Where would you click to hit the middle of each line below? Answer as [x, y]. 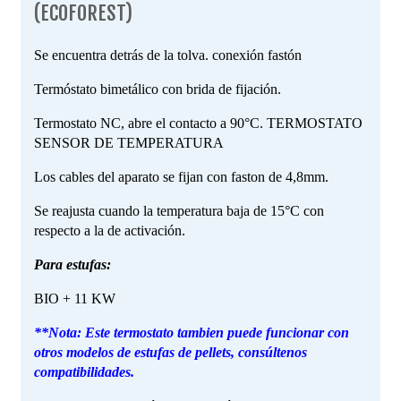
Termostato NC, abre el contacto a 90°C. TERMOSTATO [198, 124]
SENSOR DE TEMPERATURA [129, 143]
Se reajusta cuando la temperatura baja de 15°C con [179, 211]
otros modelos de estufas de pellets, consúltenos [171, 353]
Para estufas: [73, 265]
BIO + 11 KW [75, 299]
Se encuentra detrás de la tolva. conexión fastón [168, 55]
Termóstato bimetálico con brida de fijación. [158, 90]
